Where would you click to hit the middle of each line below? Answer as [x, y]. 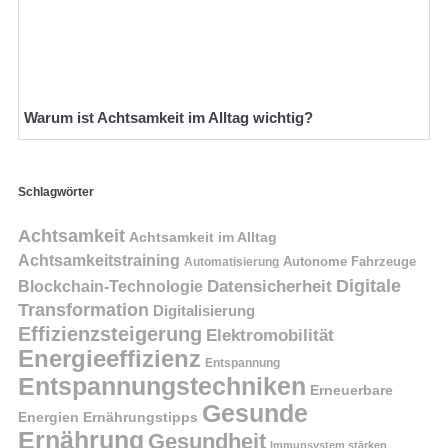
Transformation [83, 309]
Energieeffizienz [109, 358]
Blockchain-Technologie [110, 286]
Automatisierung [231, 261]
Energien [48, 416]
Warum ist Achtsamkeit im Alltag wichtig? [168, 117]
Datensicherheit [269, 285]
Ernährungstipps [140, 417]
